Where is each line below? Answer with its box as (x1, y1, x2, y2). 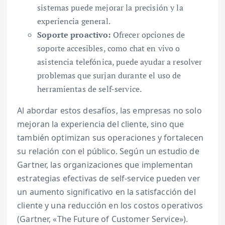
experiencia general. (37, 16, 110, 27)
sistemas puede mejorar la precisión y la (37, 2, 183, 14)
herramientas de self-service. (37, 83, 142, 95)
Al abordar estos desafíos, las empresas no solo (17, 105, 202, 117)
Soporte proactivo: (37, 29, 111, 41)
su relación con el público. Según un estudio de (17, 146, 199, 157)
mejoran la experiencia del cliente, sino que (17, 119, 184, 130)
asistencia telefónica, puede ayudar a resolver (37, 56, 202, 68)
